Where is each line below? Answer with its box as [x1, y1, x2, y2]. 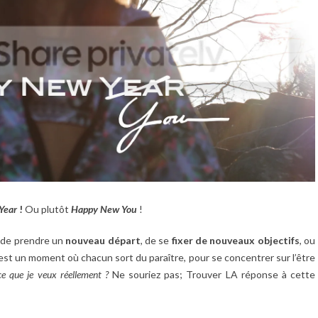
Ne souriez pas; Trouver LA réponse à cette [108, 268, 316, 280]
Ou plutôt [23, 202, 71, 215]
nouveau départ [65, 234, 141, 246]
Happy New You [71, 202, 137, 215]
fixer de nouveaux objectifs [171, 234, 300, 246]
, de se [140, 234, 172, 246]
